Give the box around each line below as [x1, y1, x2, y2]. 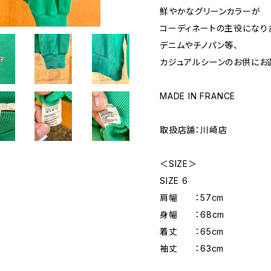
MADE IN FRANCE [160, 91, 236, 102]
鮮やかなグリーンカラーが [160, 6, 261, 17]
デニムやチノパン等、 [160, 40, 238, 51]
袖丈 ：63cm [160, 243, 224, 254]
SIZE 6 [160, 175, 188, 186]
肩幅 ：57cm [160, 192, 224, 203]
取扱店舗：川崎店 [160, 125, 227, 135]
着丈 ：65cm [160, 226, 224, 237]
